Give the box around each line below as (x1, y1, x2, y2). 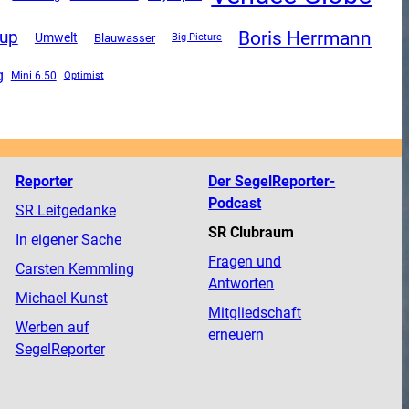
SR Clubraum (208, 223, 295, 241)
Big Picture (172, 31, 223, 44)
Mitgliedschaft (208, 303, 302, 321)
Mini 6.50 (10, 68, 57, 82)
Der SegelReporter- (208, 172, 336, 190)
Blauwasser (93, 30, 155, 45)
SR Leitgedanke (15, 201, 116, 219)
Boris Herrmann (238, 26, 372, 49)
